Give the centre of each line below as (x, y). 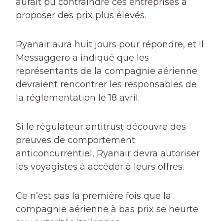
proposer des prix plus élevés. (81, 16)
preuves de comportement (75, 140)
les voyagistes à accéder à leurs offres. (100, 167)
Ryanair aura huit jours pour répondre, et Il (110, 45)
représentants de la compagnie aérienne (107, 71)
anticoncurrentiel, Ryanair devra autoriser (108, 154)
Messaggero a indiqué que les (82, 58)
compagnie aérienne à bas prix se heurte (107, 209)
